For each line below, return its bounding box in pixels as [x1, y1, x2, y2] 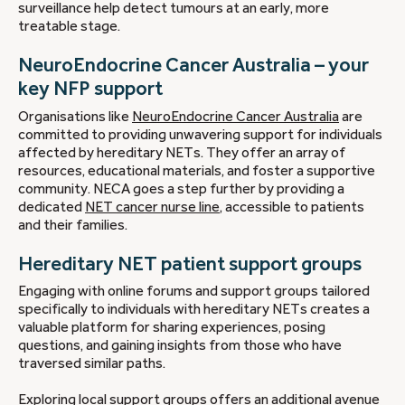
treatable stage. [18, 18, 120, 35]
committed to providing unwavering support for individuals [18, 126, 382, 143]
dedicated [18, 198, 85, 215]
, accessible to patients [220, 198, 364, 215]
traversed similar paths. [18, 355, 165, 372]
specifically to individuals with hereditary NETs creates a [18, 301, 370, 318]
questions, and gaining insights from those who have [18, 337, 342, 354]
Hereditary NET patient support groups [18, 252, 362, 275]
